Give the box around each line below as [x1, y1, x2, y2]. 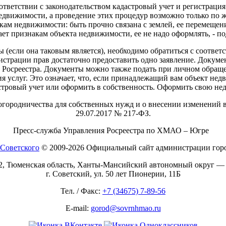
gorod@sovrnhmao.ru [90, 204, 161, 213]
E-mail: [65, 204, 91, 213]
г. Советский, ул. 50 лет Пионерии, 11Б [45, 169, 181, 179]
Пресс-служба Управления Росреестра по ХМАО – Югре [13, 126, 213, 135]
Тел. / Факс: [61, 187, 102, 196]
